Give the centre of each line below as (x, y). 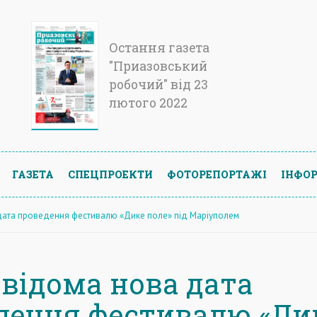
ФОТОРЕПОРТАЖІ (217, 174)
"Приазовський (158, 66)
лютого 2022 (148, 103)
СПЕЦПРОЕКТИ (110, 174)
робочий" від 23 (158, 85)
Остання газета (159, 48)
